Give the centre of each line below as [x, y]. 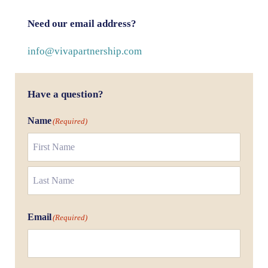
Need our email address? [82, 23]
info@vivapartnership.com [85, 51]
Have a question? [66, 95]
